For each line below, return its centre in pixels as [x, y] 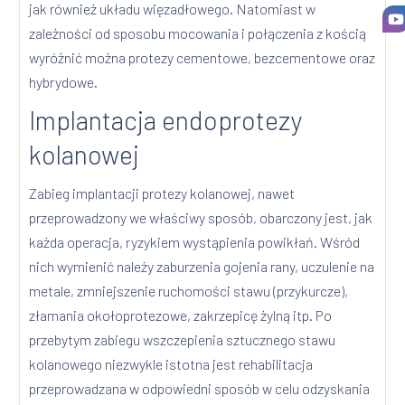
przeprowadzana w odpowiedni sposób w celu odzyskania [200, 389]
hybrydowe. [64, 82]
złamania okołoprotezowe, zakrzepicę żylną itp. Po [181, 316]
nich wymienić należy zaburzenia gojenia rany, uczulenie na [202, 267]
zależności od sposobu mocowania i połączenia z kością [198, 33]
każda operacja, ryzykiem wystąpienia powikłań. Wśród [195, 242]
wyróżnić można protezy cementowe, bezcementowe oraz [202, 58]
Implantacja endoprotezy [166, 120]
